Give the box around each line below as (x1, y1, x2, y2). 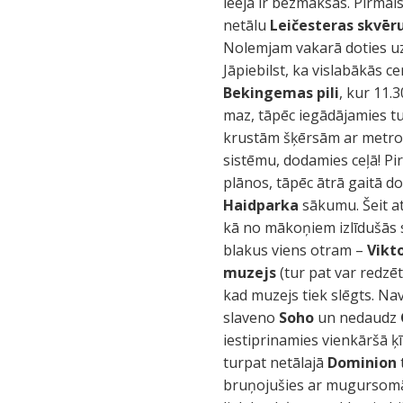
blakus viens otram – (223, 240, 368, 260)
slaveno (223, 308, 280, 327)
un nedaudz (314, 308, 401, 327)
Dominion (327, 353, 398, 372)
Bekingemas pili (223, 83, 340, 103)
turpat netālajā (223, 353, 328, 372)
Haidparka (223, 195, 300, 215)
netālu (223, 15, 271, 35)
